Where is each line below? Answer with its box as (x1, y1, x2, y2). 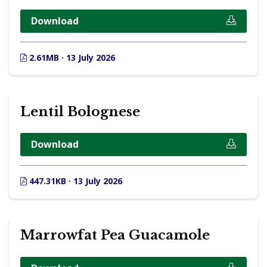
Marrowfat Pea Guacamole (20, 227, 210, 244)
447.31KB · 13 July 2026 (27, 175, 122, 187)
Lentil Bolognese (20, 103, 140, 120)
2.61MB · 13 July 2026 (27, 51, 115, 63)
